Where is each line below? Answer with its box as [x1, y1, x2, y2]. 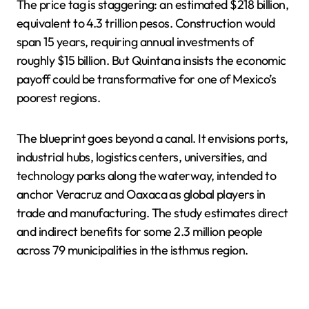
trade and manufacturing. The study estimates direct [17, 205, 288, 221]
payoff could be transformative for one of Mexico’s [17, 71, 276, 87]
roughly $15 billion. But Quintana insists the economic [17, 52, 286, 68]
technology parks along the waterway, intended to [17, 168, 277, 183]
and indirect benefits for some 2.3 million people [17, 223, 263, 239]
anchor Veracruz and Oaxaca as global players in [17, 186, 266, 202]
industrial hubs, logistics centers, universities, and [17, 149, 267, 165]
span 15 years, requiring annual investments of [17, 34, 254, 50]
